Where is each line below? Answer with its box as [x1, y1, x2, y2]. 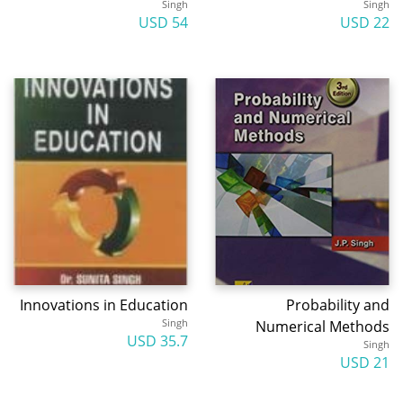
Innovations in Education [20, 295, 188, 315]
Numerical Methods [255, 317, 390, 336]
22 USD [373, 13, 390, 32]
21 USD [373, 353, 390, 372]
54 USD [172, 13, 188, 32]
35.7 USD [160, 331, 188, 351]
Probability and [286, 295, 390, 315]
